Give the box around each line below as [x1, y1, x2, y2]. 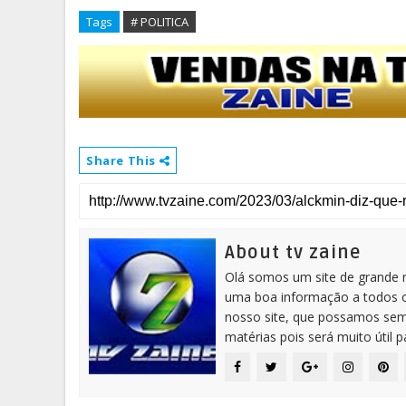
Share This [86, 152, 159, 169]
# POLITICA [130, 14, 188, 30]
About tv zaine [225, 242, 361, 264]
